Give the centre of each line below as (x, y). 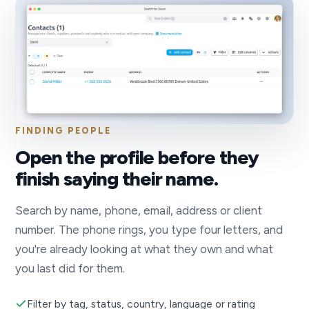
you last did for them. (70, 269)
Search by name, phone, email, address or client (139, 211)
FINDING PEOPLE (63, 131)
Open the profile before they (137, 158)
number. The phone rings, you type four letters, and (149, 230)
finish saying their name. (117, 179)
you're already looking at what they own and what (144, 249)
